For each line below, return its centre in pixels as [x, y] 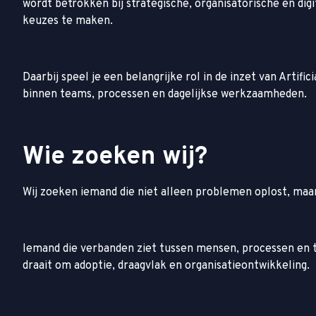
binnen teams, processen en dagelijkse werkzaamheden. [165, 94]
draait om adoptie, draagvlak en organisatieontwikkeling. [166, 266]
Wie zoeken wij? [115, 157]
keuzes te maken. [68, 21]
